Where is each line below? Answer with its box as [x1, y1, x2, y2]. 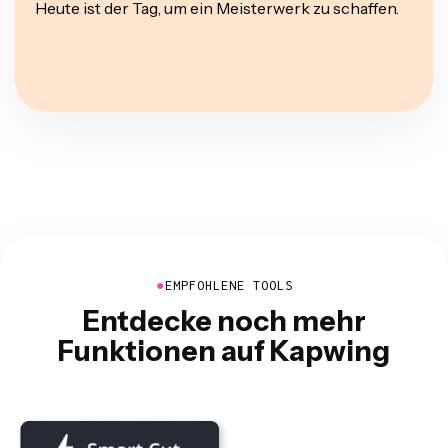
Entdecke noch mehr [82, 304, 366, 339]
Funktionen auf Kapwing [58, 334, 390, 369]
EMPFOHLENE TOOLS [164, 277, 293, 293]
